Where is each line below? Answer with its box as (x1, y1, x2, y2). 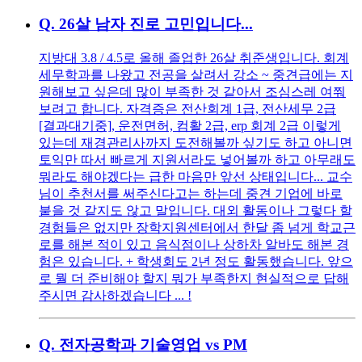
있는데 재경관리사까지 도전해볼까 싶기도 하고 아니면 (39, 135, 352, 149)
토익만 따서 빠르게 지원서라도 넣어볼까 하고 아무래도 (39, 152, 356, 166)
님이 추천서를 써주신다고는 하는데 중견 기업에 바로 (39, 186, 343, 200)
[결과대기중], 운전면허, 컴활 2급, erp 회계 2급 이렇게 (39, 118, 341, 133)
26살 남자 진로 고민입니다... (59, 15, 253, 33)
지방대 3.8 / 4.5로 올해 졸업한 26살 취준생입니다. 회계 (39, 50, 349, 65)
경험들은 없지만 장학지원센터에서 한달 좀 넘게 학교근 (39, 220, 356, 234)
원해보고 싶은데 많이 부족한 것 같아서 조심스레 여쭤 (39, 84, 346, 99)
